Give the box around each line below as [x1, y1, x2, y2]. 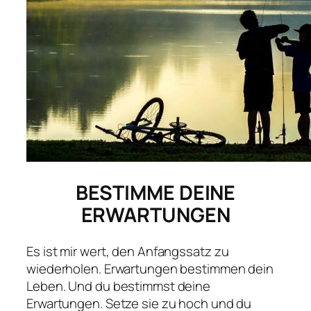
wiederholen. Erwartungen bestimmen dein [26, 260, 274, 278]
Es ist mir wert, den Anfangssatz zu [26, 242, 229, 261]
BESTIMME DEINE [75, 179, 236, 207]
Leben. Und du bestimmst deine [26, 277, 211, 296]
